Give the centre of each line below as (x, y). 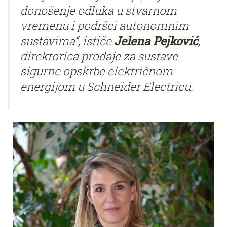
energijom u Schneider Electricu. (107, 86)
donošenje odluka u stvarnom (99, 10)
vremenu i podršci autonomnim (105, 26)
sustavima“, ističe (67, 41)
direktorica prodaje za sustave (99, 56)
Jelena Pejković (156, 41)
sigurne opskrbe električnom (97, 71)
